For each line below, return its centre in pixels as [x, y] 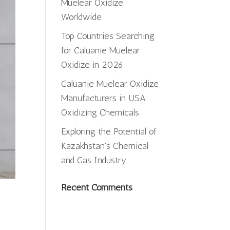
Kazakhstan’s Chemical [105, 146]
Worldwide [82, 17]
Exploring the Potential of [109, 131]
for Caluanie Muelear [101, 50]
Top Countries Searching [108, 36]
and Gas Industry [94, 160]
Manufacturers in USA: [105, 98]
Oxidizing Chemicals [100, 112]
